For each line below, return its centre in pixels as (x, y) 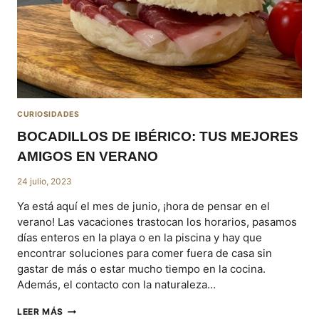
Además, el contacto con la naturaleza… (116, 285)
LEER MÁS (40, 312)
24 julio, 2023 (45, 182)
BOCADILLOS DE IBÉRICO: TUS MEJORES (158, 137)
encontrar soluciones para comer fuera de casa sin (145, 253)
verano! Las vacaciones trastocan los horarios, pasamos (157, 222)
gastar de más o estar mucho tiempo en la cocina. (141, 269)
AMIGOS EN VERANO (88, 157)
